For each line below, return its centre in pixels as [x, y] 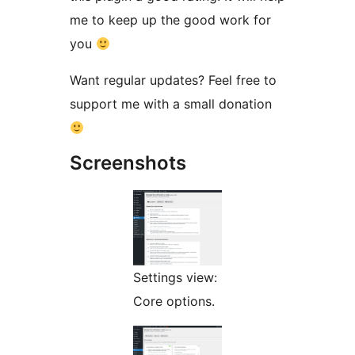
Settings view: [175, 278]
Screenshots [128, 163]
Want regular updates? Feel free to [173, 80]
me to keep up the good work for [170, 20]
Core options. [174, 302]
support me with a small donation [173, 104]
